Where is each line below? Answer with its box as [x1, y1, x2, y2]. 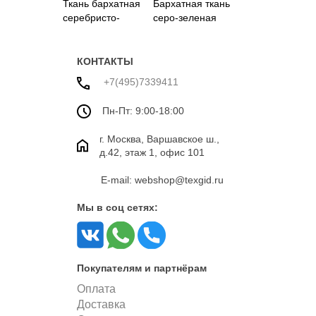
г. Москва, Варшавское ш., [99, 133, 219, 145]
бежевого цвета [62, 26, 135, 38]
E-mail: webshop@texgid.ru [101, 174, 224, 186]
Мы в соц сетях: [77, 201, 158, 213]
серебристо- [62, 12, 120, 24]
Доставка [77, 298, 126, 310]
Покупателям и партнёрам [77, 262, 207, 274]
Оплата [77, 282, 116, 295]
